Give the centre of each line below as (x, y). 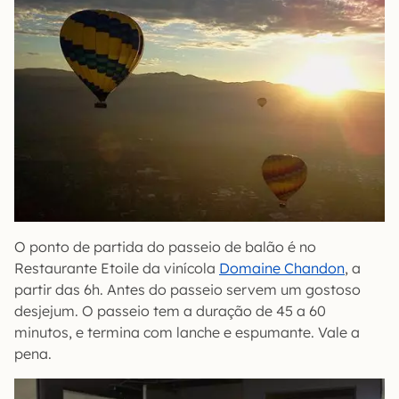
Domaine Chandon (282, 269)
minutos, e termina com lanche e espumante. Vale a (187, 333)
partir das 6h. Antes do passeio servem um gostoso (187, 290)
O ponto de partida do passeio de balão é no (165, 247)
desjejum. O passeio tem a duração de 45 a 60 (170, 311)
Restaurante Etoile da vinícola (117, 269)
